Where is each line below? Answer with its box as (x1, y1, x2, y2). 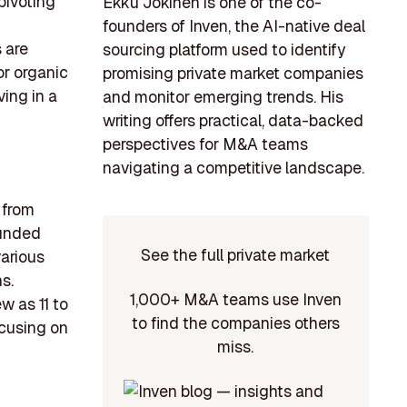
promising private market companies (102, 63, 363, 84)
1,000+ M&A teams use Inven (129, 289, 342, 311)
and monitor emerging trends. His (102, 86, 343, 108)
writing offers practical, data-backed (102, 110, 363, 132)
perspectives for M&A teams (102, 134, 308, 155)
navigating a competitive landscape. (102, 157, 364, 179)
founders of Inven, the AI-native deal (102, 15, 365, 37)
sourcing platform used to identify (102, 39, 345, 61)
